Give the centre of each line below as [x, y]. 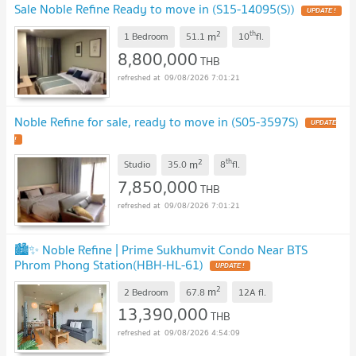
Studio [137, 164]
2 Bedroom [146, 292]
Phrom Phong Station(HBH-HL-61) [109, 264]
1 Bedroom [146, 37]
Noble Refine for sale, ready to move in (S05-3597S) [157, 121]
